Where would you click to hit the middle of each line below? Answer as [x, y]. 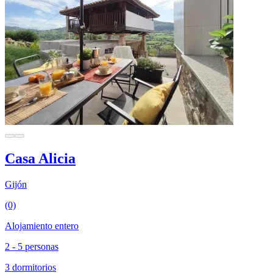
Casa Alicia [40, 158]
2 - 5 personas [32, 246]
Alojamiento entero [42, 225]
